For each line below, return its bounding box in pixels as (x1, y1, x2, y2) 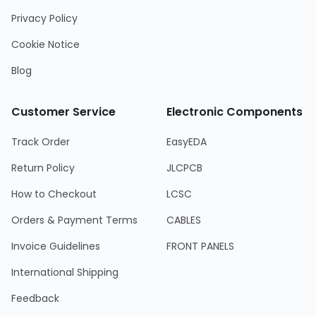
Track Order (11, 135, 70, 149)
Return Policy (11, 161, 75, 175)
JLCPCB (166, 161, 202, 175)
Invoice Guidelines (11, 239, 100, 253)
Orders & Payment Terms (11, 213, 138, 227)
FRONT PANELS (166, 239, 234, 253)
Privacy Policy (11, 11, 78, 25)
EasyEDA (166, 135, 207, 149)
